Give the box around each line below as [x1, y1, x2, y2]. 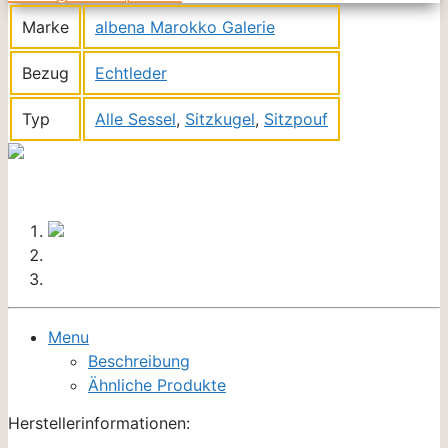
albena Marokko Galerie [95, 16, 275, 37]
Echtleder [95, 62, 167, 83]
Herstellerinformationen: [8, 412, 190, 433]
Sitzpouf [264, 108, 328, 129]
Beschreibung [88, 350, 190, 371]
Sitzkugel [185, 108, 255, 129]
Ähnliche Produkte [88, 374, 226, 395]
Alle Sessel [95, 108, 176, 129]
